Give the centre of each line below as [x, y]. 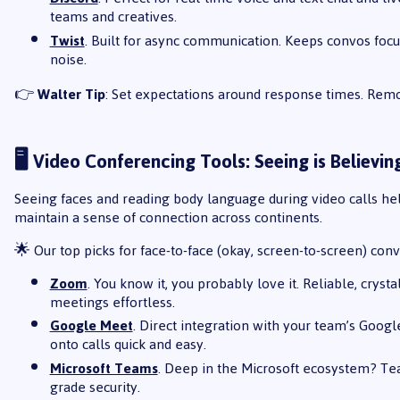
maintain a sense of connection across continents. [168, 217]
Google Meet [91, 326]
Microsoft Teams [104, 368]
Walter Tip [71, 94]
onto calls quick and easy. [128, 345]
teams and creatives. [113, 17]
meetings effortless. [112, 302]
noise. [68, 59]
